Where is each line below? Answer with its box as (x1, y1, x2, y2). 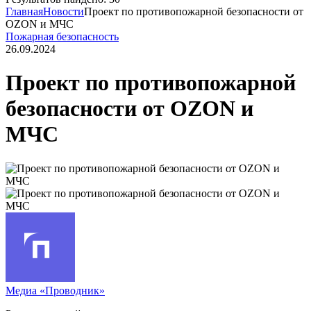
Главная (6, 6, 43, 17)
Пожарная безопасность (6, 31, 119, 42)
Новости (43, 6, 84, 17)
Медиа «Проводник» (6, 284, 105, 296)
